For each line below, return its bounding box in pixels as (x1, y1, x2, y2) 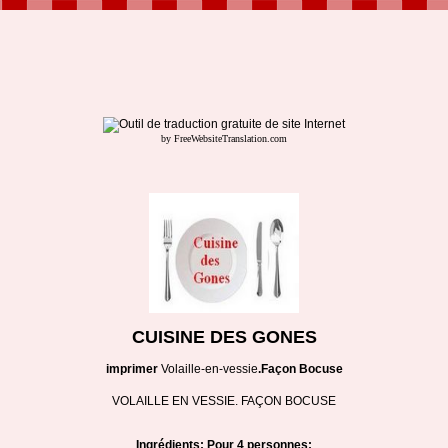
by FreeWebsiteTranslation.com (161, 133, 287, 144)
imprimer (105, 362, 158, 376)
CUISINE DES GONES (131, 327, 317, 347)
